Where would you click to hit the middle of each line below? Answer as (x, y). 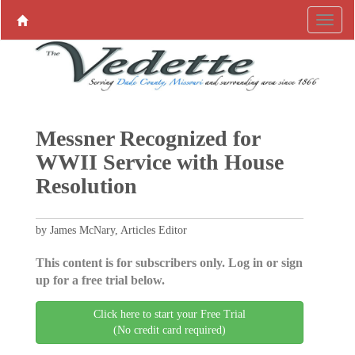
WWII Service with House (159, 162)
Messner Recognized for (147, 138)
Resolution (86, 186)
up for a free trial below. (100, 280)
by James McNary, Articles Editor (111, 230)
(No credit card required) (170, 330)
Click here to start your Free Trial (170, 314)
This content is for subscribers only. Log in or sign (169, 263)
